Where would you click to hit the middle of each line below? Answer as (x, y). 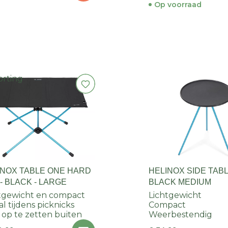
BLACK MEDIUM (180, 182)
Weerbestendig (181, 215)
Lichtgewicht (175, 195)
